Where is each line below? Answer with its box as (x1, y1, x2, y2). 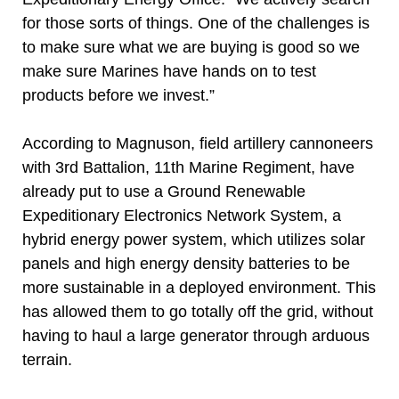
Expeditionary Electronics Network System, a (22, 207, 341, 224)
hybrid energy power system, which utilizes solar (22, 231, 365, 248)
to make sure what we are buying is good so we (22, 38, 360, 56)
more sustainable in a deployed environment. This (22, 279, 376, 297)
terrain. (22, 351, 72, 369)
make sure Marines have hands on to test (22, 62, 316, 80)
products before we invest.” (22, 86, 215, 104)
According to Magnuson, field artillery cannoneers (22, 134, 373, 152)
